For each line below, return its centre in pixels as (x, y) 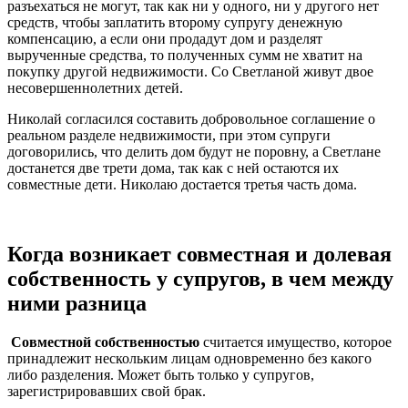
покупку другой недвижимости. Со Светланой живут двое (190, 71)
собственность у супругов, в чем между (200, 278)
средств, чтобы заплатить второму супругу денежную (175, 22)
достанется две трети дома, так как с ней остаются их (173, 168)
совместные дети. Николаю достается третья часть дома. (182, 184)
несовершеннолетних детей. (95, 87)
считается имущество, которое (296, 342)
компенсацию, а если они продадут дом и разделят (165, 38)
